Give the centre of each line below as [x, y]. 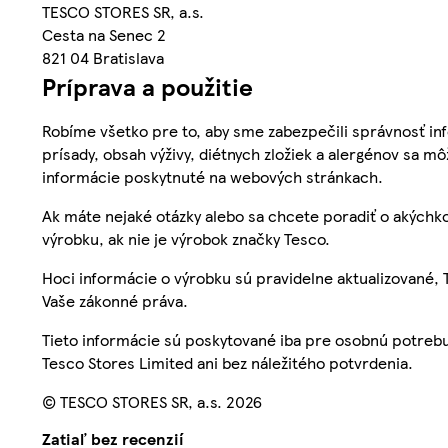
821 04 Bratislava [103, 58]
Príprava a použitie [147, 86]
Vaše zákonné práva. [115, 301]
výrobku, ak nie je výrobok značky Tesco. [186, 239]
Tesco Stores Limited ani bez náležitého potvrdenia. [227, 363]
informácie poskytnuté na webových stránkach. [212, 177]
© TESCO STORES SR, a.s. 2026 [152, 402]
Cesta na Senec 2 [104, 35]
